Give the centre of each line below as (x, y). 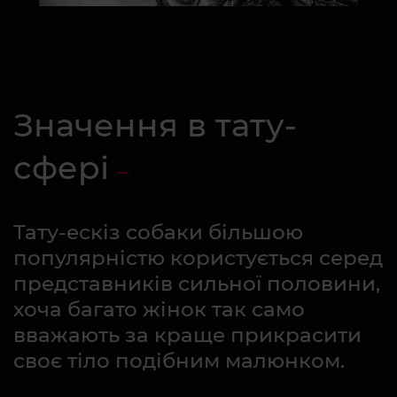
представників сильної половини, (197, 284)
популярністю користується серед (198, 258)
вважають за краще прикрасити (187, 335)
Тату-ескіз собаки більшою (158, 233)
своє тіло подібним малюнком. (179, 361)
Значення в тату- (155, 125)
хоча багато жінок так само (159, 310)
